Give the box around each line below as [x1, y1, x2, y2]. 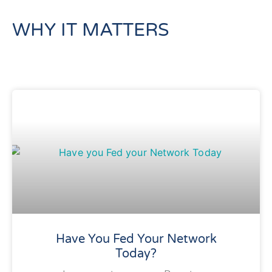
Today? [115, 246, 157, 261]
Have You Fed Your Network [55, 232, 217, 246]
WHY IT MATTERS [12, 19, 169, 41]
